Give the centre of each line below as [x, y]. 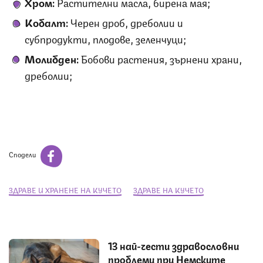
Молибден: [53, 58]
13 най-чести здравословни [173, 245]
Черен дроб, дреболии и [127, 21]
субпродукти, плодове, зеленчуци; [105, 38]
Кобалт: [48, 21]
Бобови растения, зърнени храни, [161, 58]
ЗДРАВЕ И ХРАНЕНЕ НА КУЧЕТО [65, 190]
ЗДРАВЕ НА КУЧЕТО [168, 190]
